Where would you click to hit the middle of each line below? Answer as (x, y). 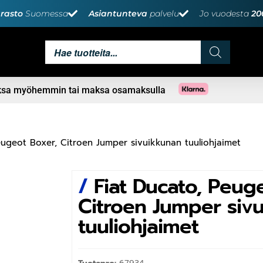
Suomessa (47, 14)
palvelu (163, 14)
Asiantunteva (118, 14)
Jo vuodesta (225, 14)
